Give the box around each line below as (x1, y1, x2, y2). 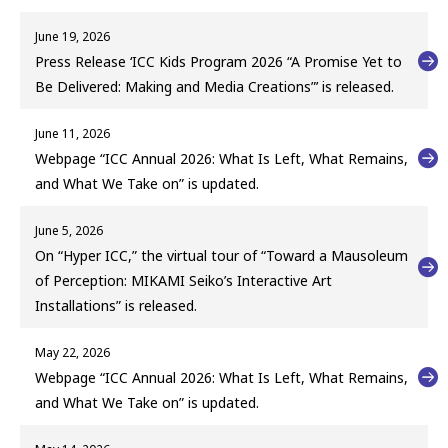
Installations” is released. (35, 296, 197, 316)
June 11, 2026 (35, 125, 110, 143)
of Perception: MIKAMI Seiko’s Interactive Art (35, 271, 332, 291)
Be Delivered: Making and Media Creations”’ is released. (35, 77, 394, 97)
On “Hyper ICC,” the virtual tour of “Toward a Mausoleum (35, 246, 408, 266)
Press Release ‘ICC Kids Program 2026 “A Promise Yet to (35, 52, 402, 72)
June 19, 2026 (35, 28, 110, 46)
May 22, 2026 (35, 344, 110, 362)
